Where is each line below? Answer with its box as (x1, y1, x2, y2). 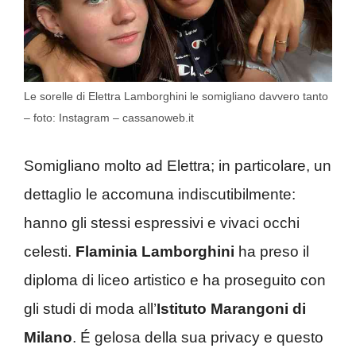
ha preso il (234, 242, 309, 260)
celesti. (24, 242, 75, 260)
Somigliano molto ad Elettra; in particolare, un (24, 157, 331, 174)
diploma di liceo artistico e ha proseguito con (24, 271, 326, 288)
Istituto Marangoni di (157, 300, 306, 317)
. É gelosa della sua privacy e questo (72, 328, 323, 346)
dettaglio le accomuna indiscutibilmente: (24, 185, 296, 203)
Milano (24, 328, 72, 346)
